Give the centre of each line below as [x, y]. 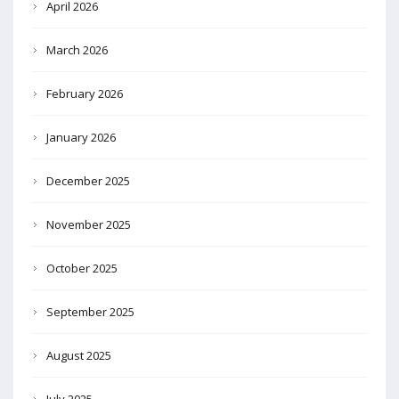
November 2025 [89, 224]
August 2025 [79, 355]
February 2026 [85, 93]
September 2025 [90, 311]
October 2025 [82, 268]
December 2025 [88, 180]
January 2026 [81, 137]
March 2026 [77, 49]
